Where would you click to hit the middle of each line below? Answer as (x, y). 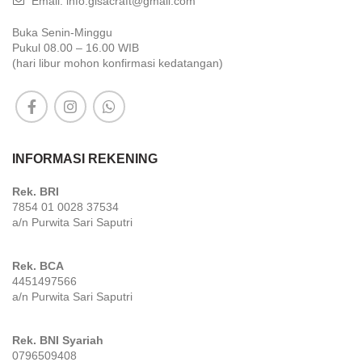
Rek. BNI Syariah (58, 341)
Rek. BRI (36, 192)
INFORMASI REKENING (85, 159)
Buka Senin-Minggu (62, 33)
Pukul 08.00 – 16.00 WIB (76, 48)
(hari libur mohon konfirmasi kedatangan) (118, 63)
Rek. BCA (38, 266)
